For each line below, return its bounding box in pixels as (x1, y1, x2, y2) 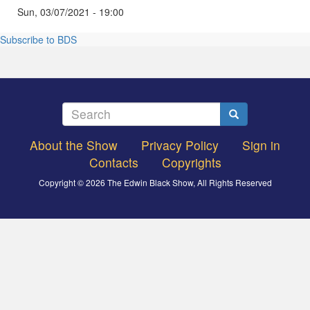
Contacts (89, 153, 138, 171)
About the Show (30, 136, 118, 154)
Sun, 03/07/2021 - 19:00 (17, 4, 124, 19)
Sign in (242, 136, 280, 154)
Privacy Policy (141, 136, 219, 154)
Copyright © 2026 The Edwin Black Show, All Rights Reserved (38, 176, 272, 188)
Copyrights (161, 153, 221, 171)
